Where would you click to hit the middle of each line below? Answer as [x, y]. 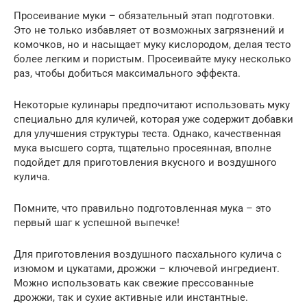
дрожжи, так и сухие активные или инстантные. [131, 297]
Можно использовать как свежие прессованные [134, 283]
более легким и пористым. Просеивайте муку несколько [152, 59]
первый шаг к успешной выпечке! [97, 223]
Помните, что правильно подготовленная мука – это [143, 208]
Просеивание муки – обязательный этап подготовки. [144, 16]
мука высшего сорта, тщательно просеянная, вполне [143, 148]
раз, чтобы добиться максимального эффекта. [127, 73]
